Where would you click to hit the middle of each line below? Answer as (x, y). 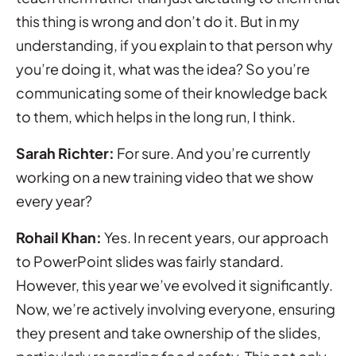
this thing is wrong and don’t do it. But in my (158, 21)
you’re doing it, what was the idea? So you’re (163, 68)
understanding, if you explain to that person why (174, 44)
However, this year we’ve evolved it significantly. (174, 284)
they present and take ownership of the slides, (168, 332)
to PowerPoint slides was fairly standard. (150, 261)
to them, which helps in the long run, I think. (156, 116)
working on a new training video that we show (164, 176)
